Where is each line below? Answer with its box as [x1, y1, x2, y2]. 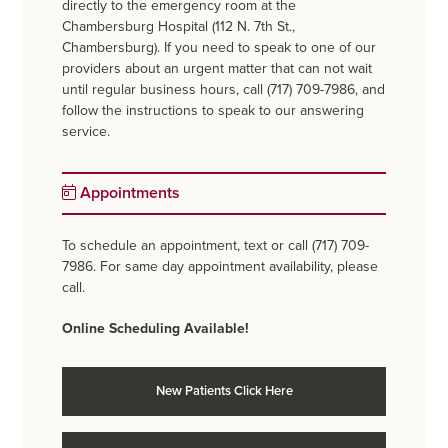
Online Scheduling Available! [62, 320, 250, 338]
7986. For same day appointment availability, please [62, 258, 379, 276]
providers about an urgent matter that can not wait [62, 60, 373, 78]
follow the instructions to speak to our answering [62, 102, 365, 120]
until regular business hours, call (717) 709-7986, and [62, 81, 386, 99]
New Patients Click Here [155, 383, 293, 400]
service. [62, 123, 111, 141]
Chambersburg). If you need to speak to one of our [62, 39, 377, 57]
